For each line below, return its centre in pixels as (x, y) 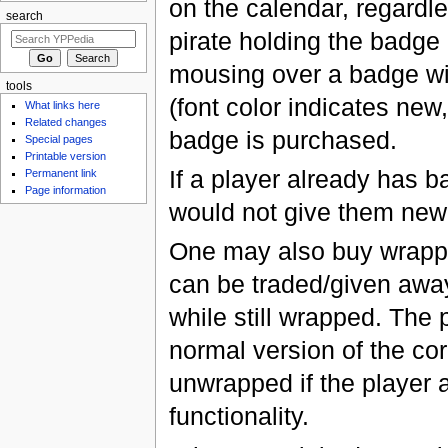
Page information (66, 190)
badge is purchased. (282, 139)
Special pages (59, 139)
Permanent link (61, 173)
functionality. (238, 416)
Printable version (66, 156)
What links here (63, 105)
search (24, 15)
